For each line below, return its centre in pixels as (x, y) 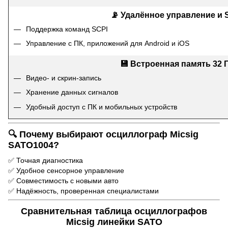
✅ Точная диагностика (46, 160)
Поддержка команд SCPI (67, 29)
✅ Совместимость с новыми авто (63, 180)
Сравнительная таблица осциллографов (114, 211)
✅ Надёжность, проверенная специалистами (83, 191)
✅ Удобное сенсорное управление (66, 170)
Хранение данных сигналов (72, 92)
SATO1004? (34, 145)
